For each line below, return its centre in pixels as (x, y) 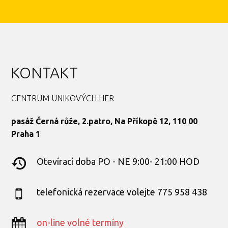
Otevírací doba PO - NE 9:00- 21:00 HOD (118, 161)
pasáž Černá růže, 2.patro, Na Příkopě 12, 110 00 (105, 121)
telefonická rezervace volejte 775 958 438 (122, 192)
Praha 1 (26, 134)
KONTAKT (44, 73)
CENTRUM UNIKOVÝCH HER (63, 98)
